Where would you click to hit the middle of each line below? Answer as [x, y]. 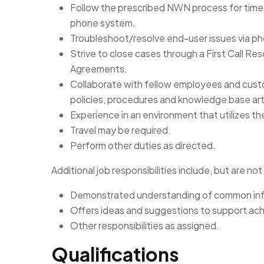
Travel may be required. [121, 130]
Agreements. [99, 69]
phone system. [103, 23]
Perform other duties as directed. [143, 146]
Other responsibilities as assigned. [145, 226]
